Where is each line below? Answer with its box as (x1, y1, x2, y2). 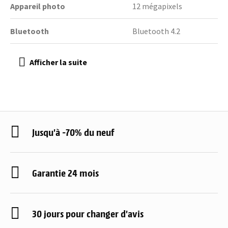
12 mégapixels (132, 1, 182, 11)
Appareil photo (10, 1, 65, 11)
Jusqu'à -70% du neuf (32, 126, 115, 138)
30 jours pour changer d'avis (32, 207, 144, 220)
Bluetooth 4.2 (132, 26, 180, 36)
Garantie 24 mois (32, 166, 99, 179)
